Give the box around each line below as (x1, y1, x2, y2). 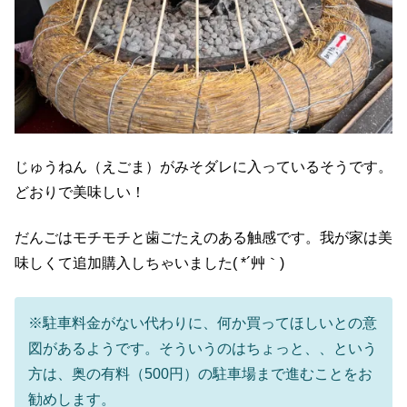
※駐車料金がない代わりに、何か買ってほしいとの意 (28, 314, 377, 331)
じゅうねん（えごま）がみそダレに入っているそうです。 (15, 158, 392, 174)
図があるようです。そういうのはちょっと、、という (28, 340, 377, 356)
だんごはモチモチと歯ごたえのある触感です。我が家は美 (15, 230, 392, 246)
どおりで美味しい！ (15, 184, 145, 200)
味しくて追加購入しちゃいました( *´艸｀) (15, 255, 284, 272)
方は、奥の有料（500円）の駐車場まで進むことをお (28, 365, 372, 382)
